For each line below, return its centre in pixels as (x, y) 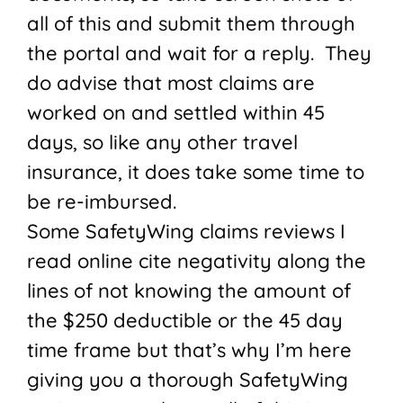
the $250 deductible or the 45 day (185, 321)
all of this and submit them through (191, 24)
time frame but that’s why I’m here (189, 350)
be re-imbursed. (102, 202)
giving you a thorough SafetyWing (188, 380)
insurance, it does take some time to (196, 172)
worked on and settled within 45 (176, 113)
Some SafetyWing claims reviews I (186, 232)
